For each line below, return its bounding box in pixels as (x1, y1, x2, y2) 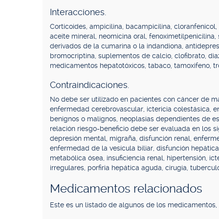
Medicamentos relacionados (50, 182, 202, 196)
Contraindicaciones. (50, 80, 129, 90)
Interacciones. (50, 7, 106, 17)
